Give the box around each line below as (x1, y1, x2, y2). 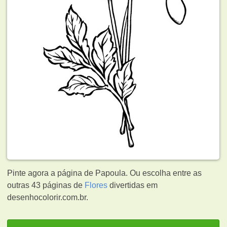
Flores (85, 180, 108, 190)
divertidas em (107, 180, 158, 190)
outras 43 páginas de (7, 180, 85, 190)
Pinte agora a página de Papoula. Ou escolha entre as (7, 168, 202, 177)
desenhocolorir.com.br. (7, 193, 89, 202)
